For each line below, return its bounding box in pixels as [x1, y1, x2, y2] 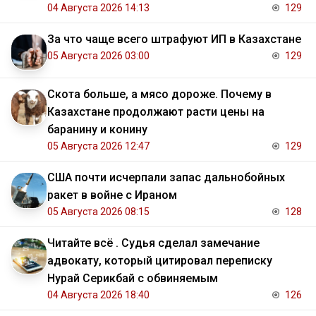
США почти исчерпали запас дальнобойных [47, 171, 285, 185]
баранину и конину [47, 123, 147, 137]
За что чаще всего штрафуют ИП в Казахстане [47, 32, 301, 47]
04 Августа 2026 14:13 [47, 2, 150, 14]
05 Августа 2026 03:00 [47, 50, 150, 62]
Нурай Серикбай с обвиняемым [47, 272, 218, 286]
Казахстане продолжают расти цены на [47, 105, 265, 119]
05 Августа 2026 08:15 [47, 206, 150, 218]
